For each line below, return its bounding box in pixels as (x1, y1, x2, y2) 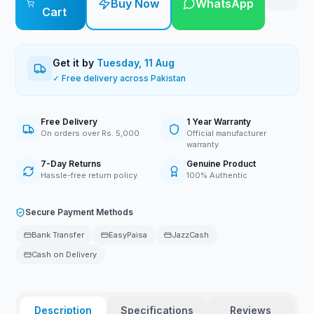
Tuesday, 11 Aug (97, 57, 175, 69)
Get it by (53, 57, 97, 69)
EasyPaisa (109, 230, 148, 240)
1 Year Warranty (186, 116, 251, 127)
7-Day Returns (41, 158, 102, 169)
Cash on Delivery (32, 250, 97, 259)
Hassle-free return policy (41, 170, 138, 180)
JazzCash (172, 230, 210, 240)
